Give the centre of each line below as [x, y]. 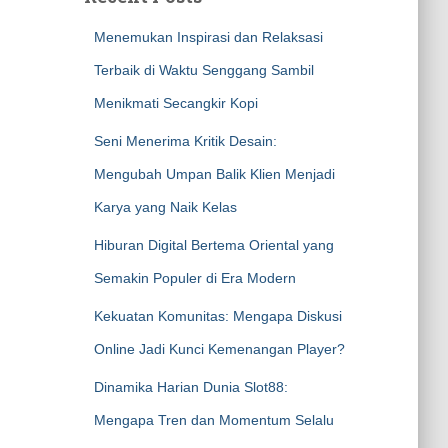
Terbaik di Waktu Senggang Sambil [203, 70]
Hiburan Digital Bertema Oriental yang [213, 245]
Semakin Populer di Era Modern [194, 278]
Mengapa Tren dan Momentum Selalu [213, 420]
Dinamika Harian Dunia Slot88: [190, 387]
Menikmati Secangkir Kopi [175, 103]
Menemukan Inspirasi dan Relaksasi [208, 37]
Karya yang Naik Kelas [165, 207]
